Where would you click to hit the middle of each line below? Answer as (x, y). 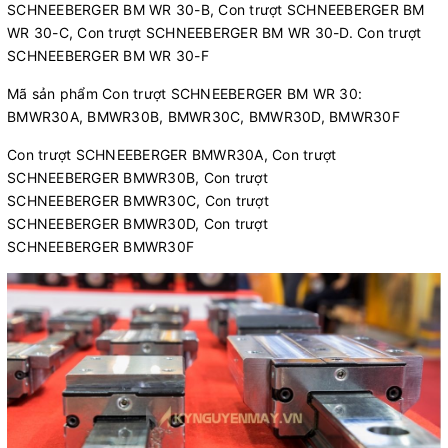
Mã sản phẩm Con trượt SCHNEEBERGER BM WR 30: (184, 94)
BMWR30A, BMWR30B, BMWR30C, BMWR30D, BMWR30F (203, 117)
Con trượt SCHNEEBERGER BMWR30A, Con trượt (172, 155)
